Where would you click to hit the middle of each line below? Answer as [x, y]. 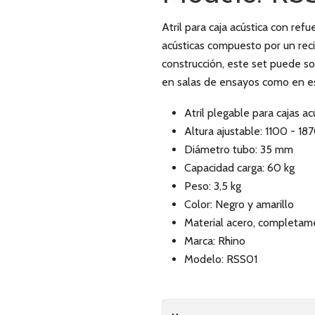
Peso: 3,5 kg [213, 186]
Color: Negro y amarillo [239, 204]
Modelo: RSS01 [221, 259]
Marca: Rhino [215, 241]
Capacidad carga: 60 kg [239, 168]
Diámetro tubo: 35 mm [239, 149]
